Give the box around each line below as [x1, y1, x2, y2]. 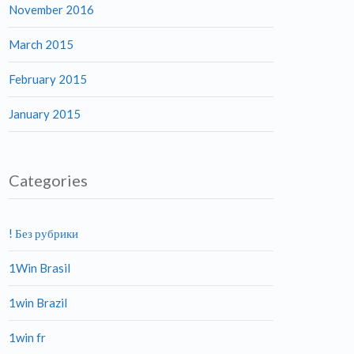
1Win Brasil [9, 261, 70, 275]
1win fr [9, 330, 46, 345]
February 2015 [9, 72, 87, 86]
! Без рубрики [9, 226, 78, 240]
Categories [9, 171, 88, 190]
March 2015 [9, 37, 73, 51]
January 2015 [9, 107, 81, 121]
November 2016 [9, 2, 94, 17]
